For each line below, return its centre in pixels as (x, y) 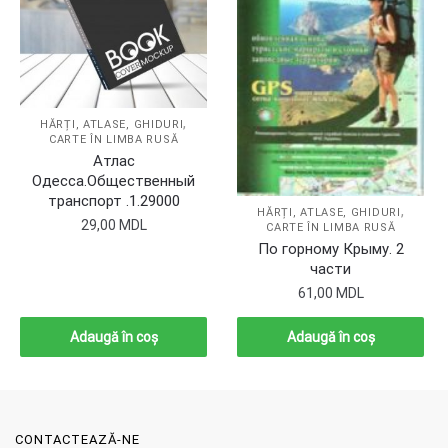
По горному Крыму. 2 (330, 248)
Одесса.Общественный (114, 180)
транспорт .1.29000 (113, 200)
